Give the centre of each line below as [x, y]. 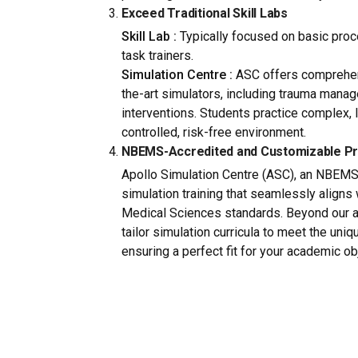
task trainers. [157, 56]
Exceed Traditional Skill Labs [205, 13]
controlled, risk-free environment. [214, 132]
